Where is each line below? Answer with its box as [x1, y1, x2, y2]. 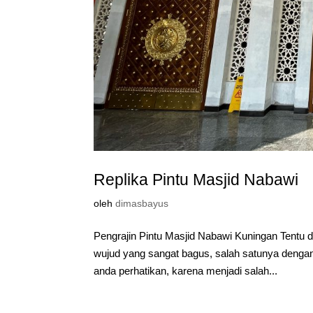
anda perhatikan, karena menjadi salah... [94, 264, 278, 277]
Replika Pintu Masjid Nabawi [94, 170, 299, 189]
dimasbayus [115, 197, 169, 209]
